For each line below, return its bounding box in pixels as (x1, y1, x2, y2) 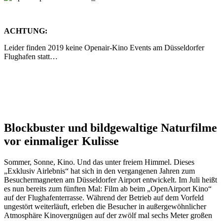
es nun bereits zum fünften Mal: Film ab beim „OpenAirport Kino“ (4, 184, 212, 193)
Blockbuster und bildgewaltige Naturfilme (4, 121, 217, 134)
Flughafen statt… (4, 52, 58, 61)
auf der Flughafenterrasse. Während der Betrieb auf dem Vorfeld (4, 193, 204, 202)
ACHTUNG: (4, 26, 47, 35)
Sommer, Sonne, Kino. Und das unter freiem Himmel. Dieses (4, 157, 194, 166)
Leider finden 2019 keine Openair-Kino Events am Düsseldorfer (4, 43, 204, 52)
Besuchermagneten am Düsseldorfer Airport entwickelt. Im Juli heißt (4, 175, 217, 184)
